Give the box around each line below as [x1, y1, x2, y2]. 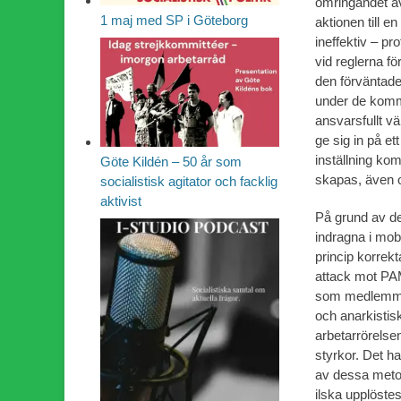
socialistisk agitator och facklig [100, 173, 277, 189]
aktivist [100, 192, 141, 209]
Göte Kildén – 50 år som [100, 153, 242, 169]
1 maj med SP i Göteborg [100, 12, 248, 28]
